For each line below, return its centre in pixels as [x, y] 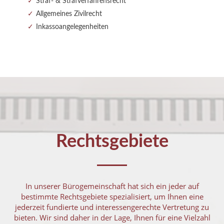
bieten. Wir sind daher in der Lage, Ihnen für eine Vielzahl [112, 217]
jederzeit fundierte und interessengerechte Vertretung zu [112, 207]
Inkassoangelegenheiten [72, 27]
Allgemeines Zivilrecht [69, 14]
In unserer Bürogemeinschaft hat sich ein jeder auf [112, 186]
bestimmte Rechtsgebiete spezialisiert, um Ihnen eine [112, 196]
